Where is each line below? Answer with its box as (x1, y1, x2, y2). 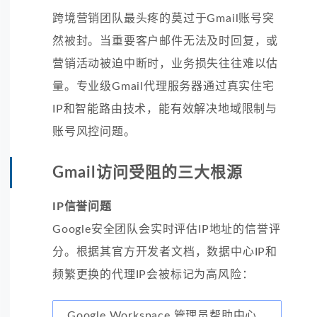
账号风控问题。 (52, 125, 136, 137)
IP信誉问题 (52, 200, 112, 212)
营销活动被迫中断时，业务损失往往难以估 (52, 57, 279, 69)
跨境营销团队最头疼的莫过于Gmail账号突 (52, 12, 275, 24)
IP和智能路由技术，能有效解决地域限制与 (52, 103, 277, 115)
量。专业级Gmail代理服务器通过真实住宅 (52, 80, 275, 92)
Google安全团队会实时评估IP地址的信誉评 (52, 223, 281, 235)
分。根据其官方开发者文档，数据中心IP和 (52, 246, 277, 258)
